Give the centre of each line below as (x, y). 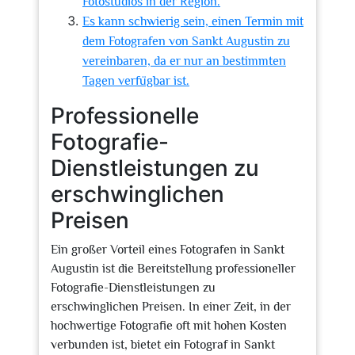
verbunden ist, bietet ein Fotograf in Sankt (163, 345)
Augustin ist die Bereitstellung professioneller (173, 269)
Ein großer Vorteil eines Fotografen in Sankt (168, 250)
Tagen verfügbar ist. (136, 81)
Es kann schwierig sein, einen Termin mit (193, 21)
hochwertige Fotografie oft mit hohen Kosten (169, 326)
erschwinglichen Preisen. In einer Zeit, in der (171, 307)
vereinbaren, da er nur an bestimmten (184, 61)
